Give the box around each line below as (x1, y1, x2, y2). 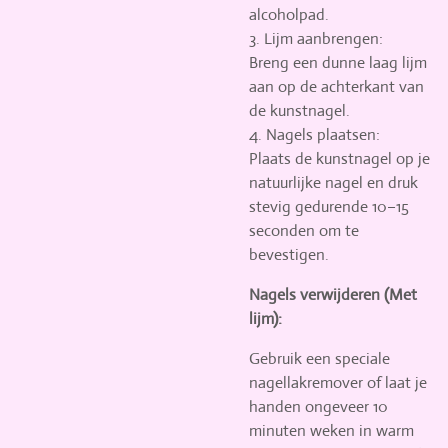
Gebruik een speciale (249, 348, 390, 369)
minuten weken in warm (249, 420, 414, 441)
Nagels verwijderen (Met (249, 284, 417, 305)
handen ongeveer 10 (249, 396, 388, 417)
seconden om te (249, 220, 359, 241)
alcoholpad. (249, 4, 329, 25)
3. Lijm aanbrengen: (249, 28, 383, 49)
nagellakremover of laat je (249, 372, 427, 393)
